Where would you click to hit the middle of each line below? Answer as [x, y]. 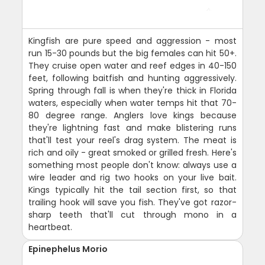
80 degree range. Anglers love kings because [132, 115]
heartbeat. [51, 227]
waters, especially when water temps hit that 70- [132, 103]
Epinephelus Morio [68, 249]
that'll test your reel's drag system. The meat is [132, 140]
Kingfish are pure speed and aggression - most [132, 41]
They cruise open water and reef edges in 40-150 [132, 66]
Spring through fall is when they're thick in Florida [132, 91]
